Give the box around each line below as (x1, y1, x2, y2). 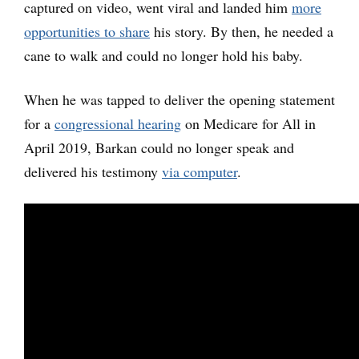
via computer (162, 162, 237, 181)
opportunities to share (24, 22, 150, 41)
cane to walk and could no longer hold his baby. (24, 46, 303, 65)
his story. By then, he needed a (150, 22, 333, 41)
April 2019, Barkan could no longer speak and (24, 138, 294, 157)
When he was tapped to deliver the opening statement (24, 90, 335, 109)
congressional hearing (54, 114, 181, 133)
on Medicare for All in (181, 114, 316, 133)
